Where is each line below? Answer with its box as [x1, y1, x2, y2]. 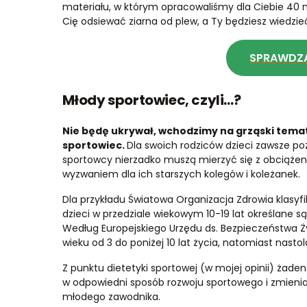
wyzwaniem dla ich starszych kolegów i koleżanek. [62, 167, 300, 181]
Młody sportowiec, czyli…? [62, 90, 241, 110]
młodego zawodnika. [62, 290, 160, 304]
